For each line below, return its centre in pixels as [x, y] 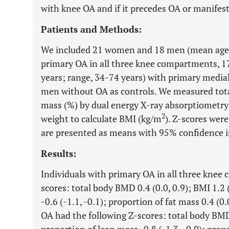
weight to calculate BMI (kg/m [101, 119]
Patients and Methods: [91, 29]
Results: [59, 153]
